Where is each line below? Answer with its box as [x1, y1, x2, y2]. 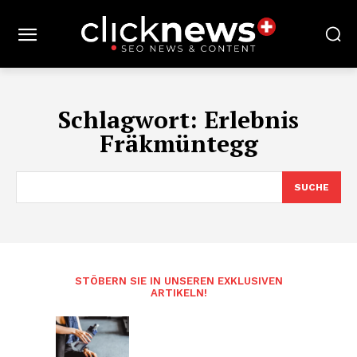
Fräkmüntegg [99, 127, 258, 159]
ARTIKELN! [150, 287, 207, 299]
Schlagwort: [58, 104, 204, 135]
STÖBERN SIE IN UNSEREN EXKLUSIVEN [74, 275, 283, 287]
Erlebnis [204, 104, 299, 135]
